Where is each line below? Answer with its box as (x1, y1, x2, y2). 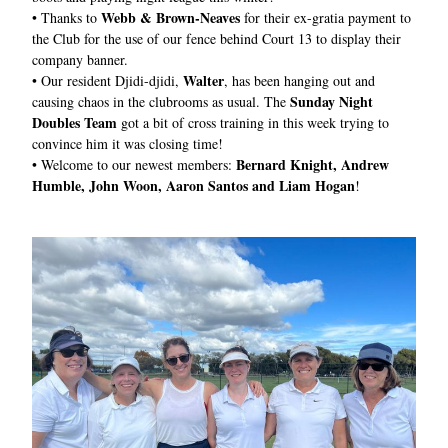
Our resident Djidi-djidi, (41, 71, 183, 90)
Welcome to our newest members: (41, 155, 236, 174)
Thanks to (41, 8, 101, 27)
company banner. (32, 50, 128, 69)
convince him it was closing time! (32, 134, 223, 153)
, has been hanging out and (224, 71, 375, 90)
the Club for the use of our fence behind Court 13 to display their (32, 29, 401, 48)
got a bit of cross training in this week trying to (121, 113, 393, 132)
